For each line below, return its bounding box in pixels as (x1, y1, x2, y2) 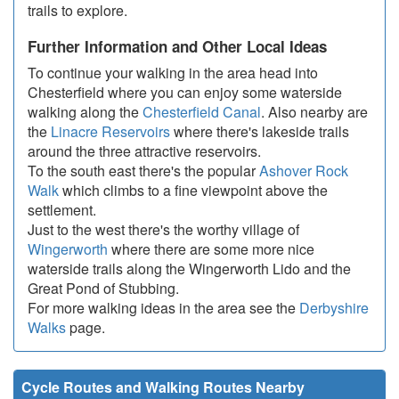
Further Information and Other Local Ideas (28, 36, 327, 58)
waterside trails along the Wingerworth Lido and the (28, 258, 351, 280)
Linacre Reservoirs (51, 121, 170, 142)
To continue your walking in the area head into (28, 62, 318, 84)
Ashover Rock (259, 160, 348, 182)
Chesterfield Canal (142, 102, 261, 123)
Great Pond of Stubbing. (28, 278, 179, 299)
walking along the (28, 102, 142, 123)
